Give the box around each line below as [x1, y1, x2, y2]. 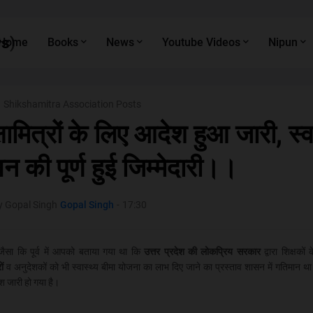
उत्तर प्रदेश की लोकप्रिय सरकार [144, 246, 265, 257]
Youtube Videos [161, 36, 240, 49]
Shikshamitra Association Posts [3, 99, 141, 110]
